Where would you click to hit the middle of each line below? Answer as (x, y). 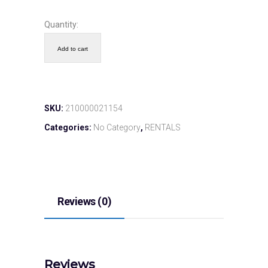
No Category (117, 127)
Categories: (69, 127)
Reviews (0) (85, 201)
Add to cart (73, 48)
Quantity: (61, 24)
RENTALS (163, 127)
